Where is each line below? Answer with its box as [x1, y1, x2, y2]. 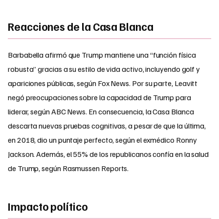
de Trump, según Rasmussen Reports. [8, 163, 129, 173]
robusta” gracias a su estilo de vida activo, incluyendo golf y [8, 64, 200, 74]
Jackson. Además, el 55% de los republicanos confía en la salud [8, 149, 209, 159]
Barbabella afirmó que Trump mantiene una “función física [8, 50, 196, 60]
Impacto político [8, 199, 88, 214]
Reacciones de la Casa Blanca [8, 20, 153, 34]
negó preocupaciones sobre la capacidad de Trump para [8, 92, 191, 102]
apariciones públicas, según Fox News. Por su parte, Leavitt [8, 78, 198, 88]
